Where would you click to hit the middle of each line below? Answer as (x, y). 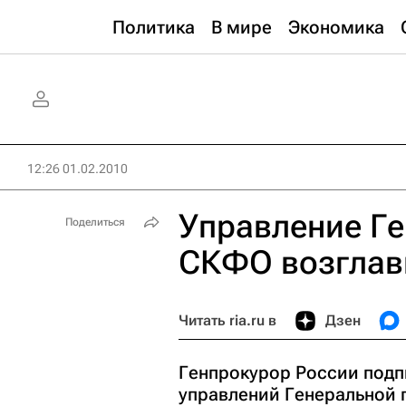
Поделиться (95, 222)
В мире (242, 27)
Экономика (336, 27)
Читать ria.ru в (227, 320)
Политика (154, 27)
